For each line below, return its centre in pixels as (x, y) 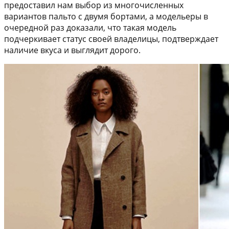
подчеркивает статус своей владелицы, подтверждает (111, 39)
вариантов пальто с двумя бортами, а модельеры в (106, 17)
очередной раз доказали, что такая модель (90, 28)
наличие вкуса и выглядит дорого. (72, 50)
